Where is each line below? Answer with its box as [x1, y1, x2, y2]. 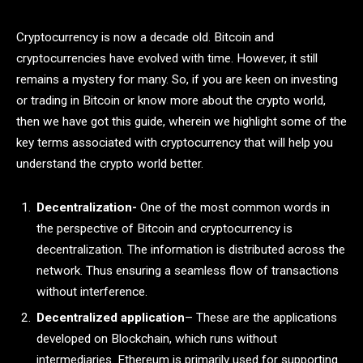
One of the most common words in [137, 199, 330, 215]
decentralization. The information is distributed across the [36, 241, 345, 257]
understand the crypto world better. [16, 156, 207, 171]
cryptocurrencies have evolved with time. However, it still [16, 51, 318, 66]
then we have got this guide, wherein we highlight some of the [16, 114, 347, 129]
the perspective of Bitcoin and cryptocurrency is [36, 220, 293, 236]
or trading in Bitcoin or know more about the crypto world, [16, 93, 326, 108]
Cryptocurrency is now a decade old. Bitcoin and [16, 30, 274, 45]
